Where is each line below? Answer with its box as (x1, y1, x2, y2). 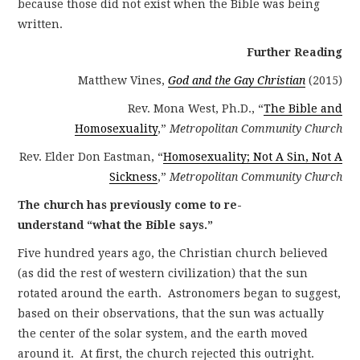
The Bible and (263, 101, 342, 115)
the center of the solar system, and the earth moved (18, 326, 309, 340)
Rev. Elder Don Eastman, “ (18, 149, 163, 163)
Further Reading (246, 45, 342, 59)
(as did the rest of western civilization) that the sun (18, 266, 309, 280)
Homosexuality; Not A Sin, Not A (162, 149, 342, 163)
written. (18, 17, 63, 31)
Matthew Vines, (77, 73, 168, 87)
